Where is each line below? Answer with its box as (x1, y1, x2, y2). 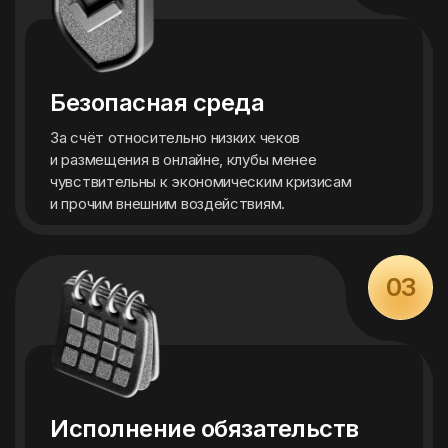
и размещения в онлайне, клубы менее (50, 150, 317, 169)
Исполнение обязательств (50, 414, 359, 443)
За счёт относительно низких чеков (50, 128, 301, 147)
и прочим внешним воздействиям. (50, 194, 285, 213)
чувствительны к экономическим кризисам (50, 172, 352, 191)
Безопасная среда (50, 88, 265, 117)
